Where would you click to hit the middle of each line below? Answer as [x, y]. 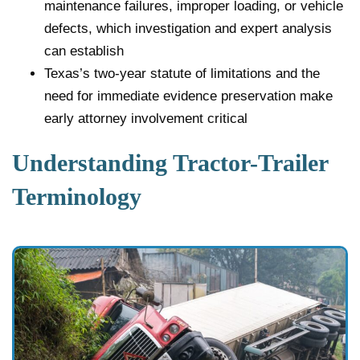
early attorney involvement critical [146, 118]
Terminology [77, 196]
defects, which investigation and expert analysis [188, 28]
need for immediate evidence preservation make [188, 96]
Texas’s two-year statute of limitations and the [182, 73]
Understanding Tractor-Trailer [170, 162]
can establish [84, 51]
